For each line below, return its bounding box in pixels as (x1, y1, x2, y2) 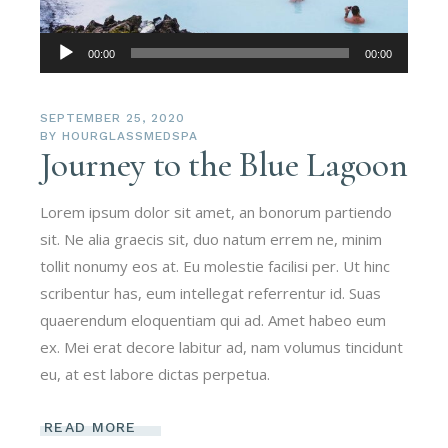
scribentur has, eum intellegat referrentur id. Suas (40, 282, 382, 303)
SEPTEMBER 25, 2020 (40, 110, 185, 125)
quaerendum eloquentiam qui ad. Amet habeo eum (40, 309, 387, 330)
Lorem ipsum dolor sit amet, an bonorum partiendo (40, 201, 393, 222)
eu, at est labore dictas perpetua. (40, 363, 271, 384)
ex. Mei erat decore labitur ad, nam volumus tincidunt (40, 336, 404, 357)
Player (39, 61, 84, 82)
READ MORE (44, 419, 137, 436)
